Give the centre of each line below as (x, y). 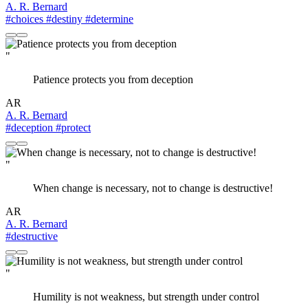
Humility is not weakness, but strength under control (146, 297)
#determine (108, 19)
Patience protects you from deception (113, 80)
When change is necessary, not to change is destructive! (153, 188)
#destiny (63, 19)
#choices (24, 19)
